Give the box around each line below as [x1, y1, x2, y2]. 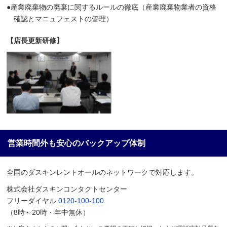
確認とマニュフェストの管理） [14, 14, 113, 23]
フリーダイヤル [7, 197, 57, 205]
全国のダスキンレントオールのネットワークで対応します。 [7, 168, 199, 177]
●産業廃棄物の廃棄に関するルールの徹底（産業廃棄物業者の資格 [7, 3, 217, 11]
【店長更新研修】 [7, 36, 64, 45]
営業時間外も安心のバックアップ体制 [8, 139, 145, 148]
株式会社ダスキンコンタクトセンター [7, 185, 128, 194]
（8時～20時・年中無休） [7, 208, 90, 217]
